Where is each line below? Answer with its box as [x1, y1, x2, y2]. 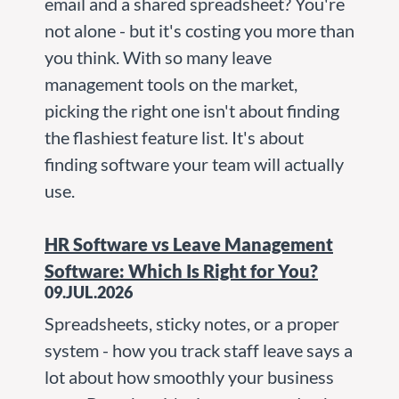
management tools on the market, [45, 72, 297, 94]
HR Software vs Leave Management [45, 232, 333, 255]
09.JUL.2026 [45, 281, 133, 302]
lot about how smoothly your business [45, 365, 334, 387]
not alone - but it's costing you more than [45, 19, 354, 41]
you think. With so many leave [45, 45, 272, 68]
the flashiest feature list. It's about [45, 126, 304, 148]
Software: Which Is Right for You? [45, 259, 318, 281]
